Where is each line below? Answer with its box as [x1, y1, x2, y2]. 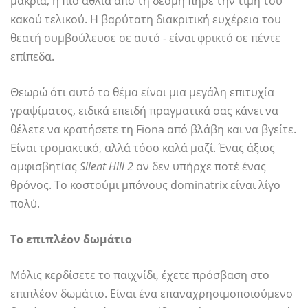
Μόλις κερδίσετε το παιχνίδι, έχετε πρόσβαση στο [10, 267, 269, 283]
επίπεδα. [10, 49, 54, 65]
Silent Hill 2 [80, 159, 133, 175]
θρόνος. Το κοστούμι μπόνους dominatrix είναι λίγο [10, 177, 280, 193]
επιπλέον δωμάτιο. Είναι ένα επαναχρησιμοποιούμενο [10, 286, 293, 302]
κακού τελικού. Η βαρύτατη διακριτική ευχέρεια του [10, 12, 281, 27]
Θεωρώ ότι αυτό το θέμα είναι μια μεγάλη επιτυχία [10, 85, 274, 100]
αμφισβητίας [10, 159, 80, 175]
